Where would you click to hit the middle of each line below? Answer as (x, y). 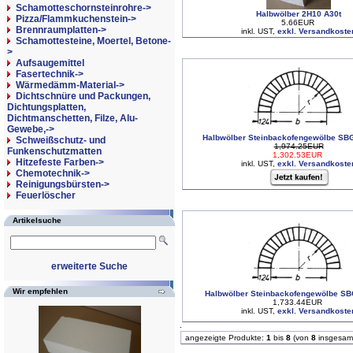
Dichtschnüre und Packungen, (83, 96)
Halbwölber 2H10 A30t (299, 14)
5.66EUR (299, 22)
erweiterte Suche (89, 266)
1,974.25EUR (299, 147)
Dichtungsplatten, (46, 107)
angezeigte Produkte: (225, 338)
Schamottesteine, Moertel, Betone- (93, 41)
